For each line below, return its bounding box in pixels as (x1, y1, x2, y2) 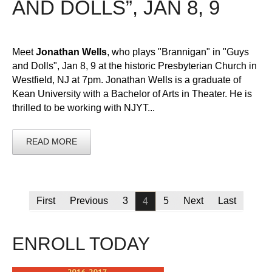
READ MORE (26, 136, 77, 146)
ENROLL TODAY (12, 233, 150, 254)
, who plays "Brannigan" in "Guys (107, 46, 249, 57)
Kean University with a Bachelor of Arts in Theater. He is (12, 88, 252, 99)
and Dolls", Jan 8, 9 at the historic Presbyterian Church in (12, 60, 257, 71)
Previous (69, 195, 108, 206)
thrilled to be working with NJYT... (12, 102, 155, 113)
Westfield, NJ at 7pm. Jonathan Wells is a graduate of (12, 74, 241, 85)
